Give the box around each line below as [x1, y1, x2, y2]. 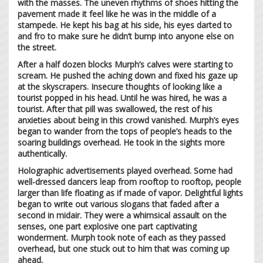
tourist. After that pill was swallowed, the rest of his [18, 103, 213, 114]
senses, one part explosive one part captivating [18, 220, 197, 232]
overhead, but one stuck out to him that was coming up [18, 242, 230, 254]
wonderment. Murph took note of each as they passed [18, 231, 225, 243]
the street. [18, 41, 59, 53]
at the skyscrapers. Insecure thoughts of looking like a [18, 80, 222, 92]
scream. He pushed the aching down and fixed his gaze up [18, 69, 238, 81]
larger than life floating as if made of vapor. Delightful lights [18, 187, 243, 198]
